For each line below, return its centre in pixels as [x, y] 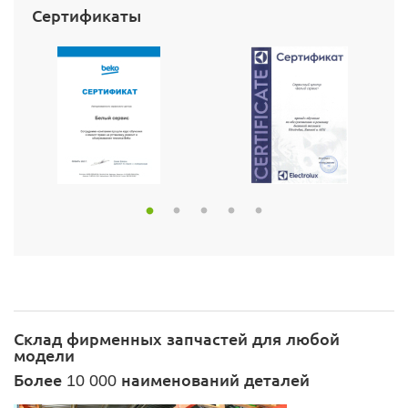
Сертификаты [87, 15]
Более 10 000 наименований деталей [162, 379]
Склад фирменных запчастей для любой [177, 338]
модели [44, 354]
